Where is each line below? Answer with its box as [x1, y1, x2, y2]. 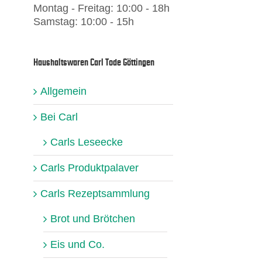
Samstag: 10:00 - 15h [33, 15, 134, 27]
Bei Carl [40, 111, 78, 123]
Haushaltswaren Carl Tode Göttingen [33, 57, 154, 68]
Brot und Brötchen [50, 212, 135, 225]
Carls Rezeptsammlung [40, 187, 150, 199]
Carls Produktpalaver [40, 161, 139, 174]
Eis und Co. [50, 238, 105, 250]
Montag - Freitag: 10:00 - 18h [33, 2, 170, 14]
